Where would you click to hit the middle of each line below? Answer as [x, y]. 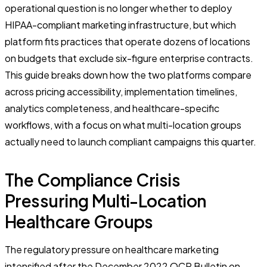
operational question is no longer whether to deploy [118, 8]
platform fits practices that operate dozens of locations [128, 42]
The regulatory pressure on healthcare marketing [112, 250]
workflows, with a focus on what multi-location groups [123, 125]
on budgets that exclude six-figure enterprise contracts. [129, 58]
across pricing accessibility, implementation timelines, [121, 92]
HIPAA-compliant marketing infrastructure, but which [120, 25]
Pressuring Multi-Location [106, 201]
